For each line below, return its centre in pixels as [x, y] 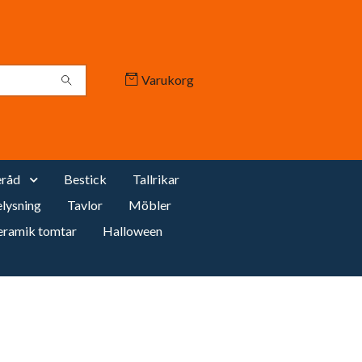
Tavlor [84, 205]
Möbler [149, 205]
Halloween [133, 231]
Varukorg [168, 79]
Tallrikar [156, 179]
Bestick [85, 179]
